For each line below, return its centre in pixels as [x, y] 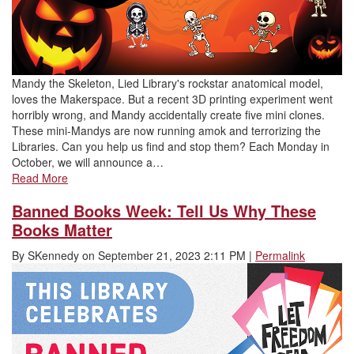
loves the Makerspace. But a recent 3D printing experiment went [172, 99]
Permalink [280, 256]
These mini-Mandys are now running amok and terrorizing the [166, 131]
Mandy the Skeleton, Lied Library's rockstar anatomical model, [168, 83]
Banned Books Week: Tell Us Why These [164, 211]
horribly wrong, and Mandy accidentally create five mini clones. [168, 115]
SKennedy [53, 256]
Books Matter [62, 230]
